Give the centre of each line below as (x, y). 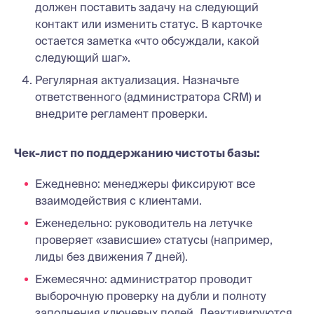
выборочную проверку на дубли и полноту (151, 295)
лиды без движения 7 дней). (111, 256)
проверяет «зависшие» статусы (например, (154, 239)
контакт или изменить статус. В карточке (149, 23)
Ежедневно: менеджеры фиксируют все (145, 183)
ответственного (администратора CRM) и (148, 96)
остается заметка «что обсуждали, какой (147, 40)
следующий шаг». (83, 57)
